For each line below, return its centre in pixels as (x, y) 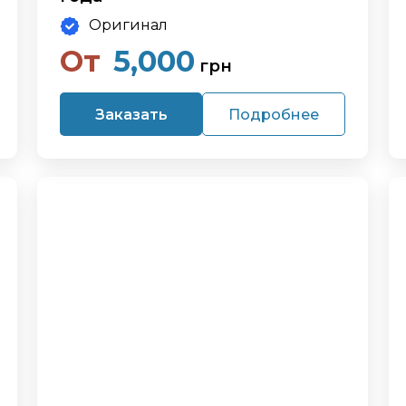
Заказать (131, 114)
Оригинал (129, 25)
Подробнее (274, 114)
